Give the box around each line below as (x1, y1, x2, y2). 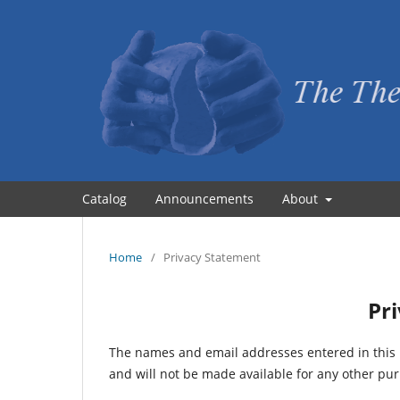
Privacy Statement (163, 248, 261, 265)
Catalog (82, 189, 127, 207)
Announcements (155, 189, 254, 207)
